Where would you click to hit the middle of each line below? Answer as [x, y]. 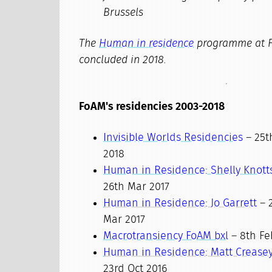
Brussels [124, 13]
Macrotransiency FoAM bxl [166, 236]
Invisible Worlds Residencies [173, 138]
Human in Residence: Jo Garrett [180, 203]
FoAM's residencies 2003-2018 [152, 107]
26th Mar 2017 [137, 187]
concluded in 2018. [123, 60]
